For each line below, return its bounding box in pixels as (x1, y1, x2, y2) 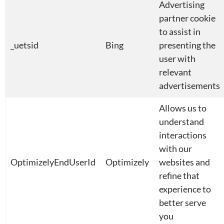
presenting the (159, 39, 215, 50)
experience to (159, 183, 211, 194)
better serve (159, 197, 206, 208)
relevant (159, 66, 191, 77)
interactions (159, 129, 206, 140)
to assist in (159, 26, 200, 37)
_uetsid (10, 39, 38, 50)
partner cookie (159, 12, 215, 23)
